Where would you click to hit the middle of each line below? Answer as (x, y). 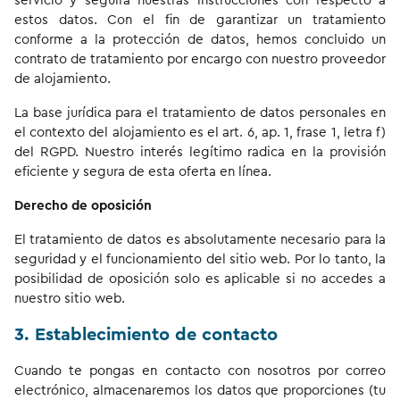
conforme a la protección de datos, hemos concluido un (200, 40)
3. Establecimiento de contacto (146, 335)
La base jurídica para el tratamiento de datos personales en (200, 113)
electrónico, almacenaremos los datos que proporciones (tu (200, 391)
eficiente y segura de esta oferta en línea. (143, 172)
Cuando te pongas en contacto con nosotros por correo (200, 371)
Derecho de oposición (83, 206)
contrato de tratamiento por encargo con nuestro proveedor (200, 59)
